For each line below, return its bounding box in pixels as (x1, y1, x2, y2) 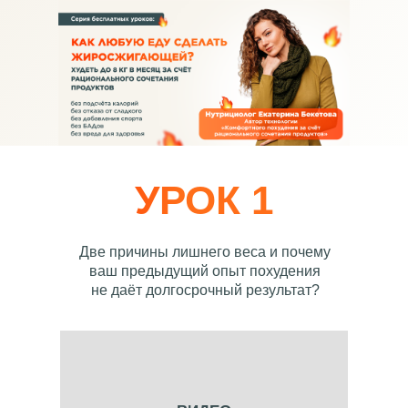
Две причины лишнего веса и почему (79, 244, 331, 260)
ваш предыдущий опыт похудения (89, 263, 321, 279)
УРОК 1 (135, 178, 273, 222)
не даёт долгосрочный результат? (90, 282, 320, 298)
